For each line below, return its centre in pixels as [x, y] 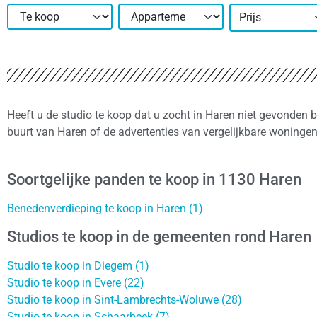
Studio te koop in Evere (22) [76, 282]
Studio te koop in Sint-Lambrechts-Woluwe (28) [125, 299]
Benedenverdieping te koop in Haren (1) [105, 209]
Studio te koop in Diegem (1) [78, 265]
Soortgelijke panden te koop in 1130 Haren [154, 180]
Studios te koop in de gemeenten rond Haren [159, 236]
